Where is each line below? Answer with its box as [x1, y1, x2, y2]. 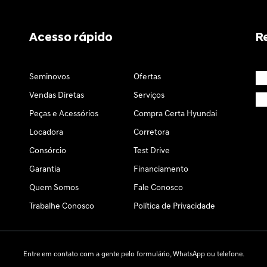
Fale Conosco [133, 184, 183, 193]
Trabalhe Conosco [29, 202, 94, 211]
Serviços [133, 91, 164, 100]
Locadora [29, 128, 63, 137]
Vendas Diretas [29, 91, 84, 100]
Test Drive [133, 147, 170, 156]
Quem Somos [29, 184, 79, 193]
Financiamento [133, 165, 188, 174]
